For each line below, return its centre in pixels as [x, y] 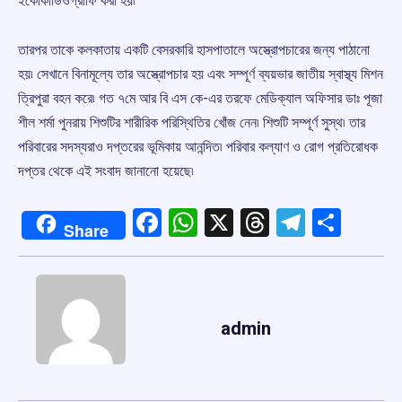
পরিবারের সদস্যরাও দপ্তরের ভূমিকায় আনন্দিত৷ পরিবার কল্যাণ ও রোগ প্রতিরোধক [198, 147]
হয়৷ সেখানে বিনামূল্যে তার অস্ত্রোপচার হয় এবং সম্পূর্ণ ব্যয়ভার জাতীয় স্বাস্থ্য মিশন [201, 74]
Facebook [221, 223]
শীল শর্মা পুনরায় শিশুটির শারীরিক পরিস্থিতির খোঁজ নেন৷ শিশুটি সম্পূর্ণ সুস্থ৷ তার [192, 123]
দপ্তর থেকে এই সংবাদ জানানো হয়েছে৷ [106, 171]
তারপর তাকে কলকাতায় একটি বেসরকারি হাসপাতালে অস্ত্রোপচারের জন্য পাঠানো [194, 50]
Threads [320, 223]
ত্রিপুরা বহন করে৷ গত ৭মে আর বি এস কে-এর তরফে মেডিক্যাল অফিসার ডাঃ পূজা [200, 99]
